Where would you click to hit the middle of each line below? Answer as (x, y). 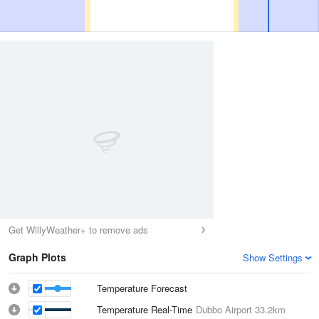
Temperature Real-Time (146, 309)
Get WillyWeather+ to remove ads (78, 230)
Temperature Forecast (142, 288)
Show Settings (273, 257)
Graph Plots (37, 257)
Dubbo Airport (224, 309)
